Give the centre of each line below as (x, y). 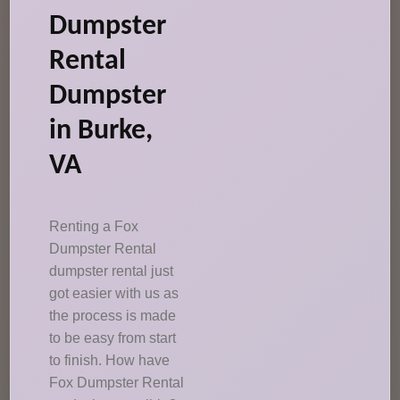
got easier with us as (114, 293)
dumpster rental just (112, 271)
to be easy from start (113, 338)
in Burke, (101, 131)
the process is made (113, 316)
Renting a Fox (94, 226)
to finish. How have (110, 360)
